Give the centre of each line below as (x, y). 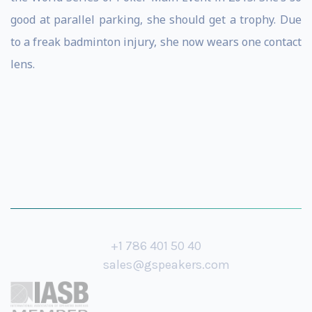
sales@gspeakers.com (166, 265)
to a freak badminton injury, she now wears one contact (156, 42)
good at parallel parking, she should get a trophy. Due (156, 19)
